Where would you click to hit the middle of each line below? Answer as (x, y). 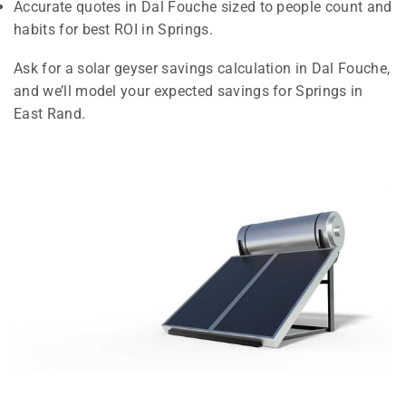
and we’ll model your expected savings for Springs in (188, 92)
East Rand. (50, 114)
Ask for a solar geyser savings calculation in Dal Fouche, (202, 69)
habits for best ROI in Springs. (113, 29)
